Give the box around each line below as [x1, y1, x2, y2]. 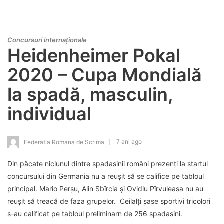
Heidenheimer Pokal [7, 44, 180, 66]
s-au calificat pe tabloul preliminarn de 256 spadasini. [7, 209, 182, 218]
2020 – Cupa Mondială [7, 64, 202, 86]
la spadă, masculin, [7, 83, 173, 105]
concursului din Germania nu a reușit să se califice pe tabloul [7, 171, 204, 180]
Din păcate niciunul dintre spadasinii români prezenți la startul [7, 159, 208, 168]
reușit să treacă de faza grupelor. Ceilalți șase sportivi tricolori [7, 196, 210, 205]
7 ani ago [116, 137, 142, 145]
